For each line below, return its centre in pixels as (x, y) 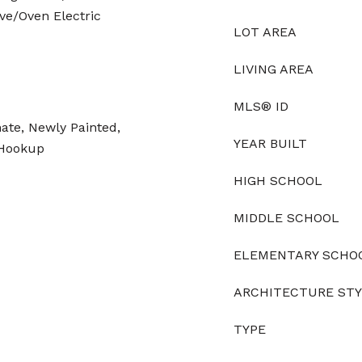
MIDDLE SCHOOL (286, 218)
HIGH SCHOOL (278, 181)
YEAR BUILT (270, 143)
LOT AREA (265, 32)
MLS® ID (261, 106)
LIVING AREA (274, 69)
